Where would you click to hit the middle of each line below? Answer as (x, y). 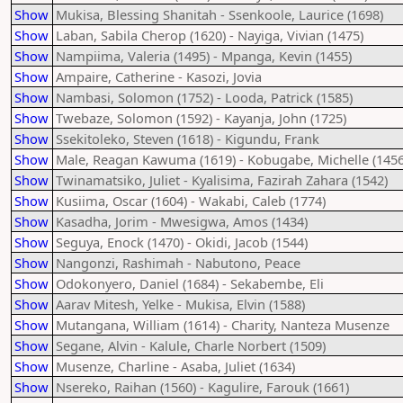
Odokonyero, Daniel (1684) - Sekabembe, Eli (190, 283)
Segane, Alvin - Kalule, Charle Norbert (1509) (191, 345)
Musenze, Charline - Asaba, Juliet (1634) (175, 366)
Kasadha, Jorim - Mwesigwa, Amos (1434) (182, 221)
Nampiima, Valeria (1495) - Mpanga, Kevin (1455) (204, 56)
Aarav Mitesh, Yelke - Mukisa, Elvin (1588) (180, 304)
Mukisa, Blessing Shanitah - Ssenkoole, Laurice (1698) (219, 14)
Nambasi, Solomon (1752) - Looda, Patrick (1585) (204, 97)
